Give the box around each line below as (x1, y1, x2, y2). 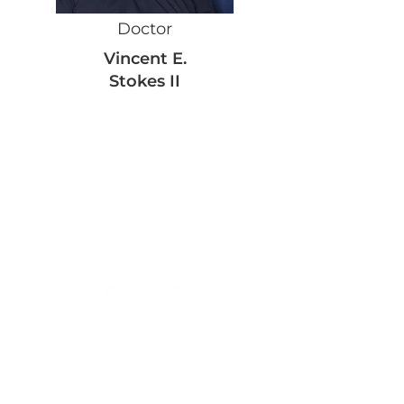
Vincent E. (103, 49, 187, 69)
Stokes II (109, 71, 180, 91)
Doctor (117, 19, 172, 39)
